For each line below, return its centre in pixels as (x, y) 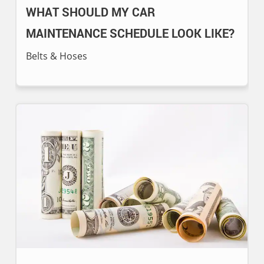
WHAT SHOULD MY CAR (90, 12)
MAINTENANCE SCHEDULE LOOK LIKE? (130, 34)
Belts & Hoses (57, 56)
